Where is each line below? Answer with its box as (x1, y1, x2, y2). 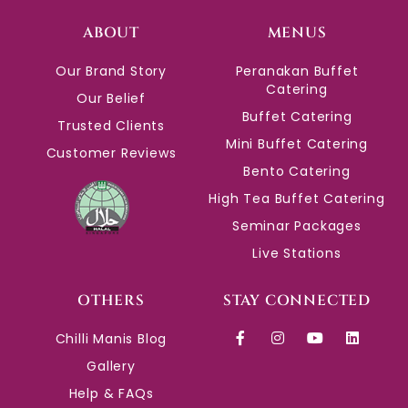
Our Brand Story (56, 62, 167, 81)
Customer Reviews (46, 144, 177, 163)
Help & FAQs (68, 384, 154, 403)
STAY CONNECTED (222, 291, 372, 311)
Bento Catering (243, 162, 351, 181)
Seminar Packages (232, 217, 362, 236)
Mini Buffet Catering (226, 135, 368, 154)
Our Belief (76, 89, 146, 108)
